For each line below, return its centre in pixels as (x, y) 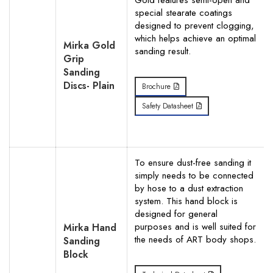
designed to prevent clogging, (194, 26)
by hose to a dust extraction (189, 188)
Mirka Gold (89, 45)
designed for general (176, 214)
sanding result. (163, 51)
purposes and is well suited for (195, 227)
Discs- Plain (89, 86)
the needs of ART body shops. (195, 239)
